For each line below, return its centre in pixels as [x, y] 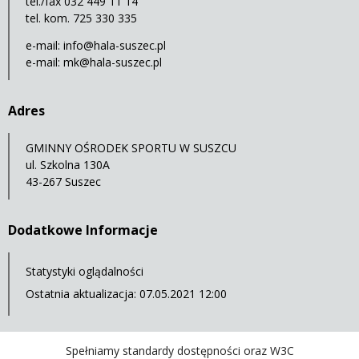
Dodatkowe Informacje [83, 230]
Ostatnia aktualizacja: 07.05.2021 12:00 [126, 294]
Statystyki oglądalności [85, 272]
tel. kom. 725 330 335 [81, 18]
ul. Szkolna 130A [68, 165]
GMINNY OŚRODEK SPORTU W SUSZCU [131, 148]
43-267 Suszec [63, 182]
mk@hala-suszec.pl [113, 63]
